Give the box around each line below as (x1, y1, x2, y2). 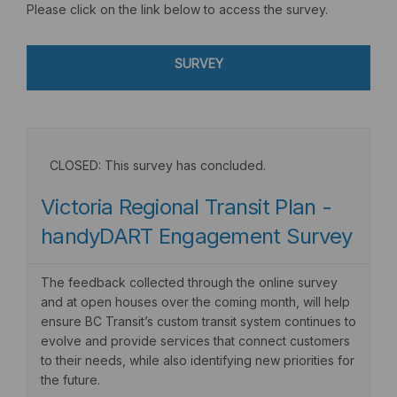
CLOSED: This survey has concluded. (50, 157, 266, 173)
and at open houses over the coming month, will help (41, 293, 350, 309)
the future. (41, 371, 104, 387)
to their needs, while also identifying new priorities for (41, 352, 354, 368)
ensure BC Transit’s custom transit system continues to (41, 313, 356, 329)
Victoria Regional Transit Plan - (41, 193, 331, 220)
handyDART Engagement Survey (41, 222, 353, 249)
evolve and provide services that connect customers (41, 332, 350, 348)
